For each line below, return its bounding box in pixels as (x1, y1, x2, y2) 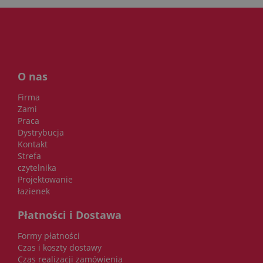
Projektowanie (18, 173, 73, 185)
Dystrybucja (18, 126, 64, 138)
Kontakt (18, 138, 48, 150)
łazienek (18, 185, 50, 197)
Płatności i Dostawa (18, 208, 122, 222)
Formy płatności (18, 230, 80, 242)
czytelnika (18, 161, 56, 173)
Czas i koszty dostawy (18, 242, 102, 254)
